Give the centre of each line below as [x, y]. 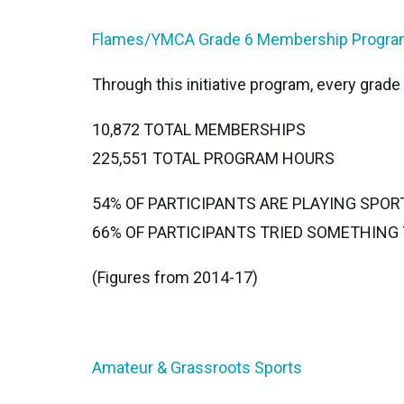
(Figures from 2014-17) [175, 277]
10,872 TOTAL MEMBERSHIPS [199, 129]
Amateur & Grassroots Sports [199, 367]
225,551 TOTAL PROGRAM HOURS [213, 158]
